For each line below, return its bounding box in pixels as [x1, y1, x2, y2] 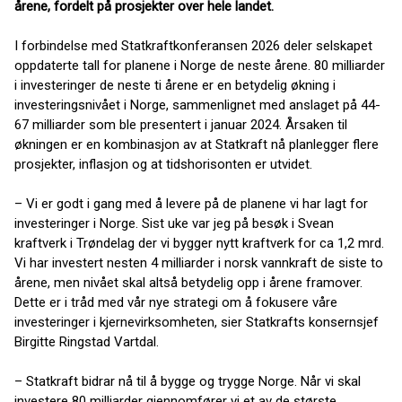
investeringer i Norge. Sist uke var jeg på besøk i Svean [14, 215, 334, 232]
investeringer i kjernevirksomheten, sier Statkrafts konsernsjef [14, 314, 379, 330]
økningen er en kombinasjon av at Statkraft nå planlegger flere [14, 136, 379, 153]
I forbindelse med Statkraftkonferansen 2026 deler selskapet [14, 38, 372, 54]
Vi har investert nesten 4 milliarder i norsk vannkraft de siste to [14, 255, 383, 271]
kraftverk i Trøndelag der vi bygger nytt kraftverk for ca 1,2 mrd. [14, 235, 384, 251]
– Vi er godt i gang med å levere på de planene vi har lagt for [14, 196, 368, 212]
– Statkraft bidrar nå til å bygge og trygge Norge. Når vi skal [14, 373, 361, 389]
